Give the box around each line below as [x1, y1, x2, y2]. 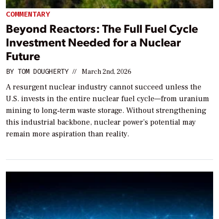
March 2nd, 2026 [82, 67, 131, 77]
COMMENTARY [6, 9, 50, 19]
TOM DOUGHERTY [18, 67, 68, 77]
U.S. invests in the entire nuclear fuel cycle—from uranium [6, 94, 209, 104]
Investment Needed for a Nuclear [6, 34, 181, 50]
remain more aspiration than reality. [6, 129, 129, 139]
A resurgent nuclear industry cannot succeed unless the [6, 82, 201, 92]
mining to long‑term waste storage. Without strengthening [6, 106, 206, 116]
